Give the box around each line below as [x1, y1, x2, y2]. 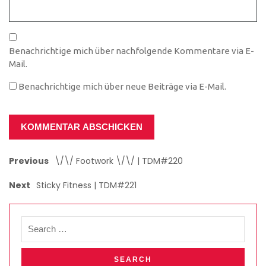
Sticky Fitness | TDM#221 [36, 179, 137, 191]
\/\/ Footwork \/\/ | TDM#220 [55, 154, 183, 167]
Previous [9, 154, 49, 167]
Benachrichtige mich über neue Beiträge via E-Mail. [18, 81, 226, 91]
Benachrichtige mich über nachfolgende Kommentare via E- [9, 45, 254, 56]
